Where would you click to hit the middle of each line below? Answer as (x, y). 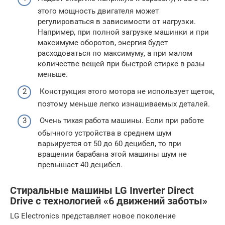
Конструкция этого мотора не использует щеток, (126, 91)
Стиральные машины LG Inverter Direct (102, 190)
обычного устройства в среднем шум (104, 133)
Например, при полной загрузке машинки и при (123, 32)
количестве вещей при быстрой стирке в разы (121, 64)
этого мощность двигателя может (98, 11)
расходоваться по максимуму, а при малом (115, 53)
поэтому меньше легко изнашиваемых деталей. (124, 104)
